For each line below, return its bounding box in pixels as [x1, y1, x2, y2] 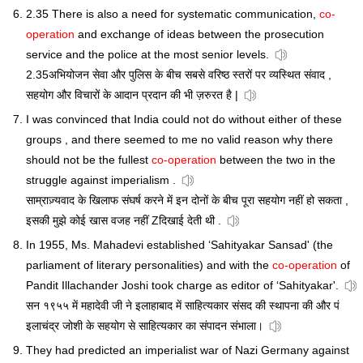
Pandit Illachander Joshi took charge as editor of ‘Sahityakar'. [26, 279, 339, 293]
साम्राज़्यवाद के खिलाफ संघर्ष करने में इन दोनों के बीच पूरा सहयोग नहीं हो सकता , [26, 194, 348, 207]
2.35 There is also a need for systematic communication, [26, 7, 319, 21]
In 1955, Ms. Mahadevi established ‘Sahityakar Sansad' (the [26, 238, 333, 252]
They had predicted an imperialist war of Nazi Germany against [26, 344, 349, 357]
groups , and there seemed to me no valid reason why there [26, 133, 333, 147]
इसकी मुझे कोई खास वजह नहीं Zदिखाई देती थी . [26, 214, 221, 228]
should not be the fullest [26, 153, 152, 167]
